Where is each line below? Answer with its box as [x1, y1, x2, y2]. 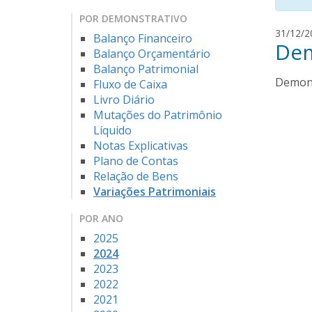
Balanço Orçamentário [93, 46, 210, 62]
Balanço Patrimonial [93, 61, 198, 77]
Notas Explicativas [93, 138, 188, 154]
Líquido [93, 123, 132, 139]
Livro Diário [93, 92, 155, 108]
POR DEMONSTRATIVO [79, 12, 187, 26]
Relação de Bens [93, 169, 178, 185]
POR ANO [79, 212, 123, 226]
